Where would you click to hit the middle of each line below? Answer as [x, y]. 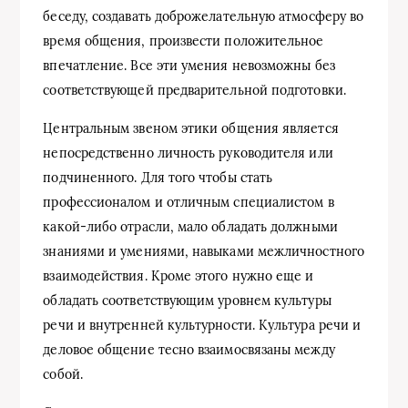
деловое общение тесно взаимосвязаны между [189, 350]
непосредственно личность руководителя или [188, 153]
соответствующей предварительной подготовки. [194, 91]
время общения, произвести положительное [184, 41]
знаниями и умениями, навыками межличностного [204, 252]
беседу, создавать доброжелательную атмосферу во [204, 17]
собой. [63, 375]
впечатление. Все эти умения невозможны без [189, 66]
